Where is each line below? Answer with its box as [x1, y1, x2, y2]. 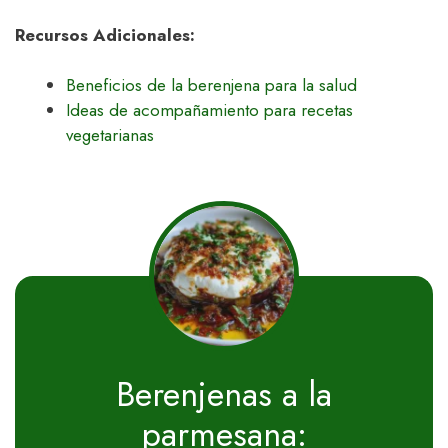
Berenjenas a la [116, 369, 332, 419]
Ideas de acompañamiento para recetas [66, 98, 353, 123]
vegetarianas [66, 123, 154, 148]
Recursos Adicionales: [15, 22, 195, 47]
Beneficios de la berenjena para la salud [66, 73, 357, 98]
